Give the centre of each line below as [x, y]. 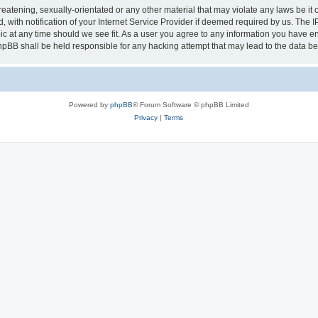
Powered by [89, 104]
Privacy [146, 117]
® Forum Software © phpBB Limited [191, 104]
